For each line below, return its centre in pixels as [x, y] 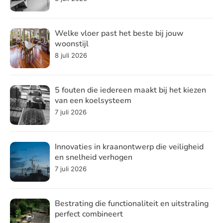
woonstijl [71, 44]
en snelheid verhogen [93, 157]
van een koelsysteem [93, 100]
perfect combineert [89, 214]
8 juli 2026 [71, 56]
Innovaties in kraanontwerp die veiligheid [129, 147]
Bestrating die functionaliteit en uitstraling [131, 203]
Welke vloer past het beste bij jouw [119, 33]
